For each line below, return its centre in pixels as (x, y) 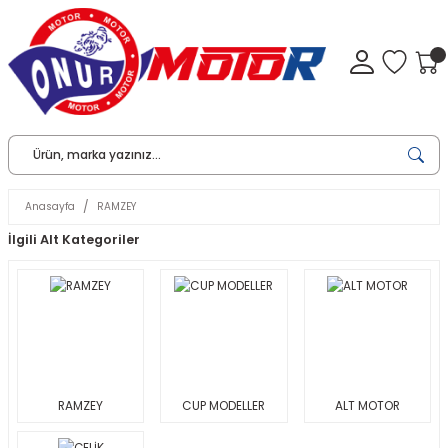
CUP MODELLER (224, 405)
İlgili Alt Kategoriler (74, 240)
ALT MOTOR (367, 405)
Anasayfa (50, 207)
